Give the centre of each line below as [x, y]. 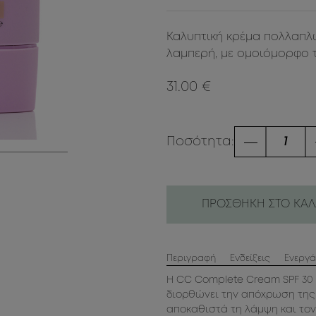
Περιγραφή [191, 259]
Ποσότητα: [200, 141]
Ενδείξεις [250, 259]
